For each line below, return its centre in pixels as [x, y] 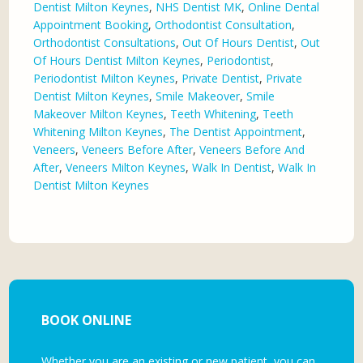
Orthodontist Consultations [105, 43]
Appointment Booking [91, 25]
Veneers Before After [138, 150]
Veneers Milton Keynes [126, 168]
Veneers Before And [252, 150]
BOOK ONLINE [87, 320]
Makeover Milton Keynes [99, 114]
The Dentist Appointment [236, 132]
